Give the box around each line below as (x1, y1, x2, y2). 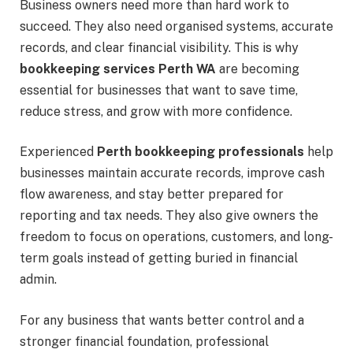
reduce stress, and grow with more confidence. (20, 103, 292, 119)
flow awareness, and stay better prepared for (20, 187, 284, 203)
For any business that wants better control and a (20, 312, 304, 328)
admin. (20, 272, 57, 288)
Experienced (20, 144, 97, 160)
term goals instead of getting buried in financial (20, 251, 298, 266)
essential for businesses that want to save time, (20, 82, 298, 98)
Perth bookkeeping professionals (97, 144, 304, 160)
